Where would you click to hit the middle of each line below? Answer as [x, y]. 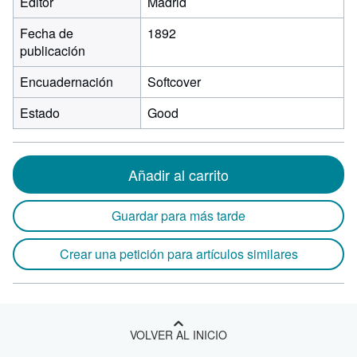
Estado [40, 113]
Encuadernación [67, 82]
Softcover [174, 82]
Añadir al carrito [178, 175]
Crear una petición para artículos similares [178, 254]
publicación [53, 51]
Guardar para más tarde [178, 216]
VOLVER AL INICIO [178, 335]
